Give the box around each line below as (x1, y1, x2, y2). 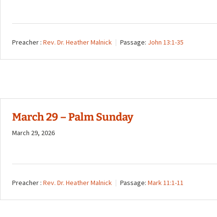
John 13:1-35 (148, 37, 184, 46)
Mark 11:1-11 (148, 178, 184, 187)
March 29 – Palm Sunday (12, 110, 133, 124)
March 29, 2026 (12, 128, 55, 137)
